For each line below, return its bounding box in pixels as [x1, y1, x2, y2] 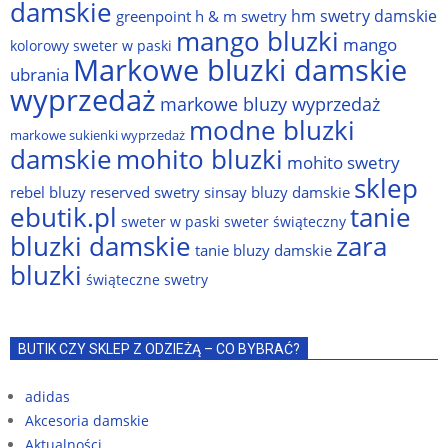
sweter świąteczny [224, 211, 346, 231]
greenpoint [116, 4, 191, 27]
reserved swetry [90, 180, 200, 203]
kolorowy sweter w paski [10, 35, 172, 55]
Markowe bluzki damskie [73, 49, 407, 90]
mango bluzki [176, 23, 339, 58]
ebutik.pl [10, 198, 117, 235]
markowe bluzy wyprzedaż [160, 91, 380, 116]
